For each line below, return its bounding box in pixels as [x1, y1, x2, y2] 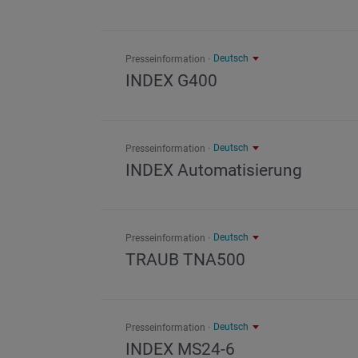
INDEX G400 [125, 70, 217, 90]
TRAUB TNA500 [125, 249, 245, 269]
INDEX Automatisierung [125, 160, 302, 180]
